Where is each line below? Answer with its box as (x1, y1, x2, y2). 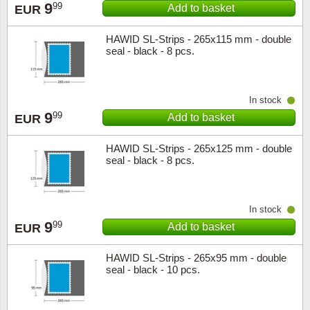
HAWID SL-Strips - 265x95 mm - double (105, 252, 286, 264)
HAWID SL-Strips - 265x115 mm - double (105, 33, 291, 45)
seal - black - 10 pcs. (105, 264, 200, 275)
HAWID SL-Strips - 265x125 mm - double (105, 143, 292, 154)
